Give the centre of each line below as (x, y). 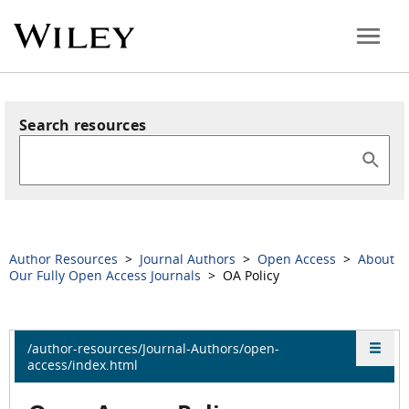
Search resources (83, 125)
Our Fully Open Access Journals (107, 275)
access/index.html (83, 364)
